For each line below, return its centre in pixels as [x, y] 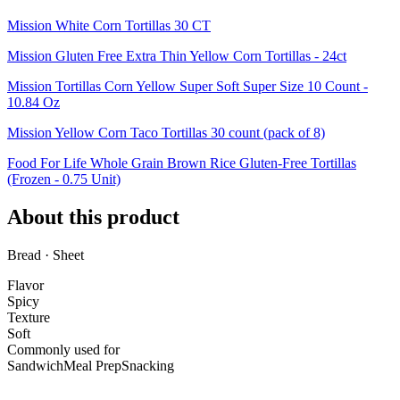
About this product [93, 217]
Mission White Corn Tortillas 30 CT [109, 26]
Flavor [25, 285]
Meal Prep [92, 365]
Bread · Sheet [46, 254]
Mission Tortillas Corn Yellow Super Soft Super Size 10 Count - [187, 87]
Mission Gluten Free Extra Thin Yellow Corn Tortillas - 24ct [177, 56]
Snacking [148, 365]
